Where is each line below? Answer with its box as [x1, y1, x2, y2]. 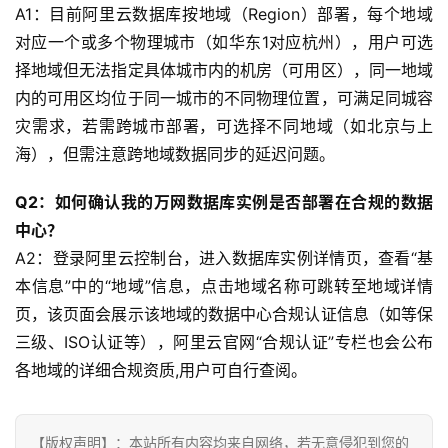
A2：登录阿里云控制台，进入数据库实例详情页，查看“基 [15, 247, 433, 268]
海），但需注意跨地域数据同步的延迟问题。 [15, 143, 340, 164]
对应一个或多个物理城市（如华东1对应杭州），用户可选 [15, 31, 433, 52]
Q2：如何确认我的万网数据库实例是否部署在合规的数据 [15, 191, 433, 212]
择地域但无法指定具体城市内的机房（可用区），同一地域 [15, 59, 433, 80]
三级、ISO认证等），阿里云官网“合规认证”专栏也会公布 [15, 331, 433, 352]
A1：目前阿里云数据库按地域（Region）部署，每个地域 [15, 3, 433, 24]
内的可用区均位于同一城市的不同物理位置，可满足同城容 [15, 87, 433, 108]
